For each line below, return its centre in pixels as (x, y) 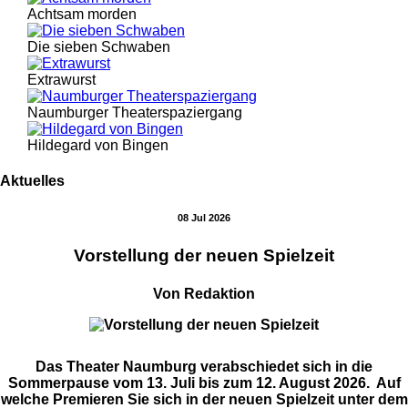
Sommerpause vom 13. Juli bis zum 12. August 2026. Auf (204, 382)
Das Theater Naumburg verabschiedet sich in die (204, 366)
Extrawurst (61, 80)
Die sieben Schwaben (99, 47)
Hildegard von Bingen (98, 146)
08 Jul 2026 (204, 218)
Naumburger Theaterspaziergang (135, 113)
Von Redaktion (204, 293)
